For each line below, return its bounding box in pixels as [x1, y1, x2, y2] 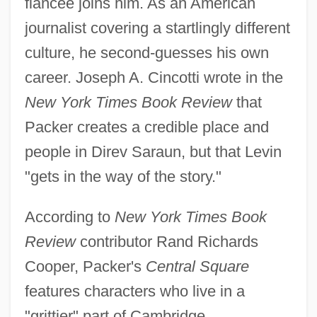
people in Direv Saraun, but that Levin [24, 142, 282, 161]
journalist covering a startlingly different [24, 18, 290, 37]
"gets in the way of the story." [24, 167, 221, 185]
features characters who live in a [24, 282, 245, 300]
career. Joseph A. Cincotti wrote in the [24, 68, 283, 86]
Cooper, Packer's [24, 257, 146, 275]
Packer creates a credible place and [24, 117, 269, 136]
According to [24, 207, 115, 226]
